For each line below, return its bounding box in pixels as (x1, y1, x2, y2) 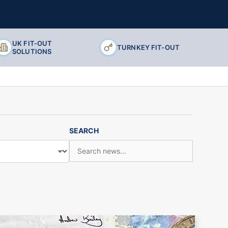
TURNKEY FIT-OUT (117, 43, 180, 52)
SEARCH (69, 126, 99, 135)
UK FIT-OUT (12, 39, 52, 48)
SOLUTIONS (12, 47, 52, 56)
